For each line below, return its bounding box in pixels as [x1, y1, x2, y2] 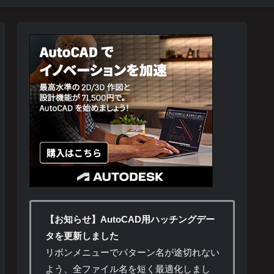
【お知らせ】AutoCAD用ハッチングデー [45, 214, 215, 225]
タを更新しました [45, 231, 119, 242]
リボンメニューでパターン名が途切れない [45, 247, 220, 258]
